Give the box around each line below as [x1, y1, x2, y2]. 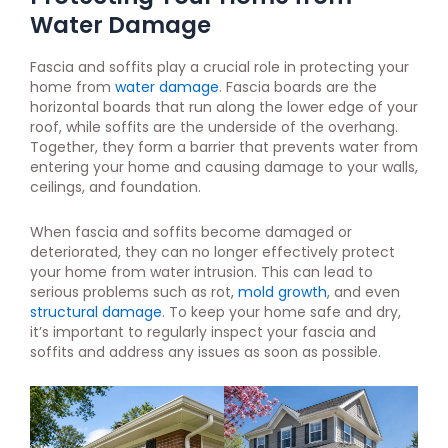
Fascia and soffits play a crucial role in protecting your [30, 57, 409, 77]
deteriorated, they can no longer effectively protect [30, 241, 395, 262]
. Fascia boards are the [219, 77, 377, 97]
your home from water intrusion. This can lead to [30, 261, 373, 282]
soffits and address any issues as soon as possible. [30, 341, 381, 362]
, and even [327, 281, 400, 302]
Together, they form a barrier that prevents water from [30, 137, 418, 157]
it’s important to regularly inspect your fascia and [30, 321, 376, 342]
